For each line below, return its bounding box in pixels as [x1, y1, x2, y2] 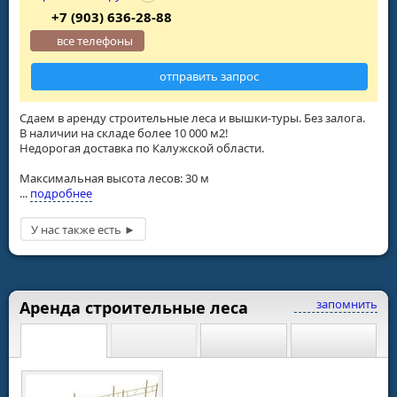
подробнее [30, 184, 92, 201]
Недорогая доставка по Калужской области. [19, 139, 264, 156]
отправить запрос [160, 68, 260, 85]
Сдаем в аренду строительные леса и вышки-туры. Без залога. [19, 109, 365, 126]
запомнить [314, 296, 378, 313]
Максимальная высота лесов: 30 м [19, 169, 209, 186]
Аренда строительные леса [19, 297, 248, 319]
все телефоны [57, 32, 134, 49]
